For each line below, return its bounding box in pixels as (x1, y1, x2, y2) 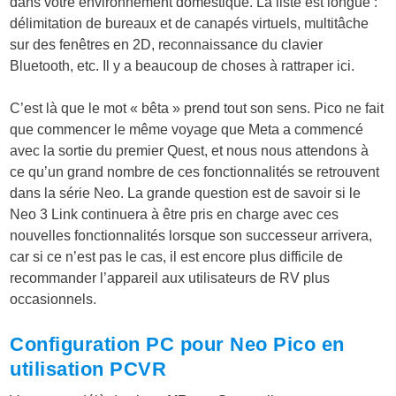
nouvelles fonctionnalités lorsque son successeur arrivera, (10, 227, 373, 243)
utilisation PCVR (10, 357, 167, 380)
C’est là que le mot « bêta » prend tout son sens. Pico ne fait (10, 100, 385, 116)
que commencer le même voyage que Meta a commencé (10, 121, 364, 137)
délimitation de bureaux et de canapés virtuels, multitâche (10, 15, 369, 31)
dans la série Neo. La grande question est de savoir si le (10, 185, 362, 201)
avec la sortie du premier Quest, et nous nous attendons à (10, 142, 369, 158)
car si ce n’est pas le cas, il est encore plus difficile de (10, 248, 344, 264)
